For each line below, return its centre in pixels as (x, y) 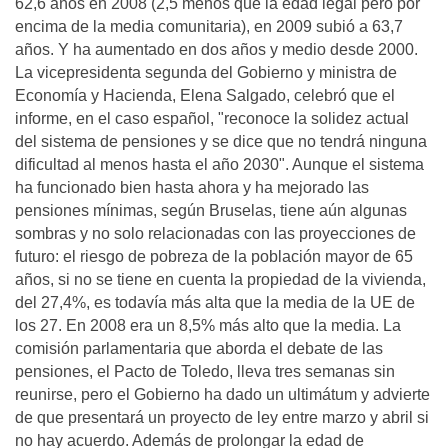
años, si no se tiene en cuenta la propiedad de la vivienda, (220, 279)
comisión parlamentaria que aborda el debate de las (199, 348)
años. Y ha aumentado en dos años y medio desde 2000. (216, 49)
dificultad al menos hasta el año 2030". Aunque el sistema (219, 164)
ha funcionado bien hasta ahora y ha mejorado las (192, 187)
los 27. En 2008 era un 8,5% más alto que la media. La (208, 325)
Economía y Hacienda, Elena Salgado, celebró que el (205, 95)
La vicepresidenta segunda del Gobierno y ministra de (206, 72)
